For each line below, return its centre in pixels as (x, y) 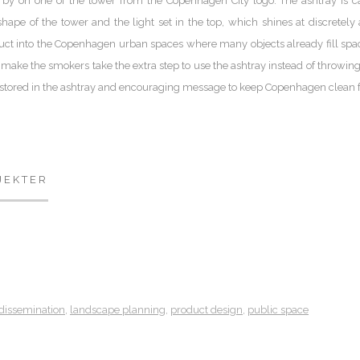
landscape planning (118, 310)
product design (207, 310)
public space (278, 310)
